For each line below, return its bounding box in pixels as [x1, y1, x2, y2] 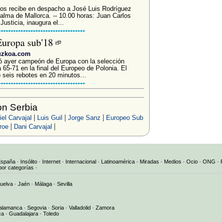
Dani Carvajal [13, 123, 52, 130]
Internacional [65, 158, 96, 165]
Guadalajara [9, 210, 38, 217]
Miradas [140, 158, 159, 165]
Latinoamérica [101, 158, 135, 165]
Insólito [20, 158, 37, 165]
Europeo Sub [106, 114, 143, 121]
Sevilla [57, 180, 72, 187]
